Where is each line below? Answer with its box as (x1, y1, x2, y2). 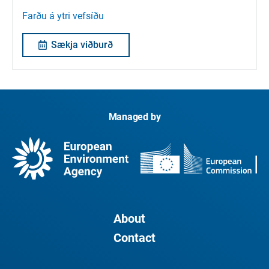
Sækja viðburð (51, 39, 113, 51)
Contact (113, 231, 156, 245)
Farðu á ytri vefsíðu (22, 10, 104, 22)
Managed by (108, 110, 161, 122)
